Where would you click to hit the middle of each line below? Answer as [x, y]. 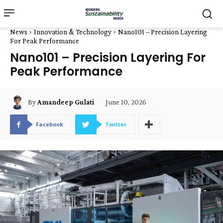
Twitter [116, 124]
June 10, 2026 [126, 102]
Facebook [50, 124]
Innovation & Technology [73, 32]
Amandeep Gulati [66, 102]
